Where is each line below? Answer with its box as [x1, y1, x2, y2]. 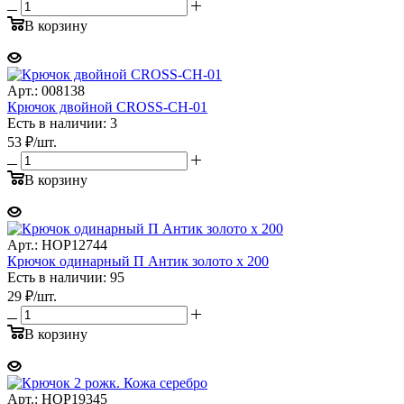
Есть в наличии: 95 [7, 269, 124, 285]
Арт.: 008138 [7, 82, 85, 98]
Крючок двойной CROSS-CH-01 [7, 98, 207, 115]
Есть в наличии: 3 [7, 115, 117, 131]
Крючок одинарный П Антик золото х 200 [7, 252, 269, 269]
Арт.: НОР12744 [7, 236, 107, 252]
